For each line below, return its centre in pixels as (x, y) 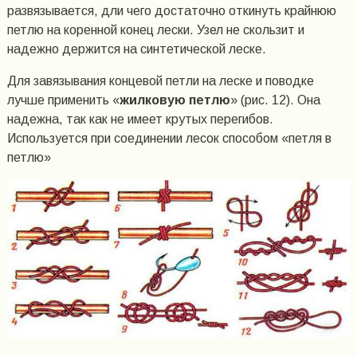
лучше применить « (63, 100)
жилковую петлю (175, 100)
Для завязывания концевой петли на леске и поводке (160, 81)
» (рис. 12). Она (275, 100)
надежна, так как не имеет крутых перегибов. (140, 120)
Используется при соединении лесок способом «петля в (169, 139)
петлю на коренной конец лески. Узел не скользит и (155, 30)
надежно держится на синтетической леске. (136, 49)
